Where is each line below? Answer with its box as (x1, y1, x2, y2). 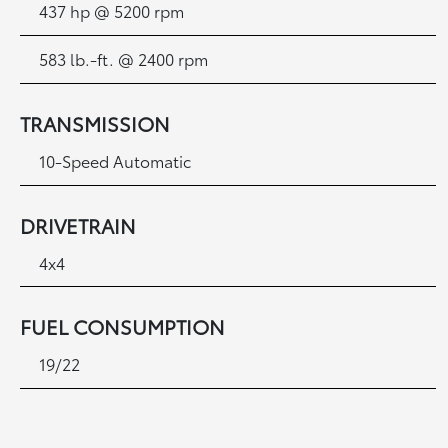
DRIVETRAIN (20, 210, 137, 239)
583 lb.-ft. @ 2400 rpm (39, 47, 209, 71)
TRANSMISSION (20, 109, 171, 138)
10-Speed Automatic (39, 149, 192, 172)
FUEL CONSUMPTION (20, 312, 226, 341)
